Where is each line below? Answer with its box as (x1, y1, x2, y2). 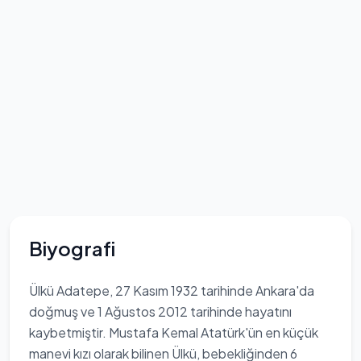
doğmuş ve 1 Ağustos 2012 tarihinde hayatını (29, 303, 292, 320)
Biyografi (29, 236, 115, 260)
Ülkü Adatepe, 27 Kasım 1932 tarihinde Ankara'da (29, 282, 314, 299)
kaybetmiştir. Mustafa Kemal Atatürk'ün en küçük (29, 324, 318, 341)
